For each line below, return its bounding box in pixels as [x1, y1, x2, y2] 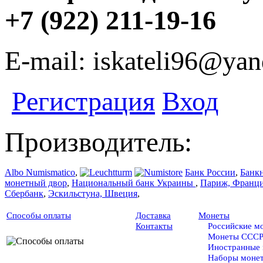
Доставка [136, 211, 171, 221]
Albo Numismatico [5, 167, 75, 178]
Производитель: [5, 127, 192, 158]
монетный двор [5, 178, 67, 188]
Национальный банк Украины [72, 178, 195, 188]
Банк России [185, 167, 235, 178]
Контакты [136, 221, 173, 231]
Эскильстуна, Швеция [48, 188, 137, 199]
